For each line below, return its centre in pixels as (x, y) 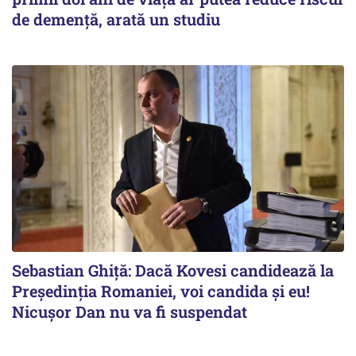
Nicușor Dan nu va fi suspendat (130, 311)
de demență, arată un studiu (116, 19)
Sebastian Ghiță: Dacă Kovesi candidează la (173, 270)
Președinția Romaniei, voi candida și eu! (161, 290)
